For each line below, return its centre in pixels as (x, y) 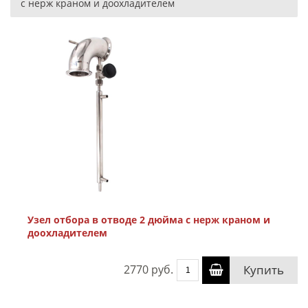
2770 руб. (148, 269)
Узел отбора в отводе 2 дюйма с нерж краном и (149, 220)
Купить (264, 270)
